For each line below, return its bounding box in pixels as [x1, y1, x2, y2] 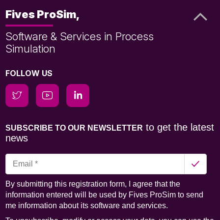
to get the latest [143, 121, 215, 133]
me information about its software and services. [5, 201, 168, 210]
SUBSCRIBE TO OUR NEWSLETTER [5, 123, 143, 132]
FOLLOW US [5, 68, 53, 78]
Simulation [5, 42, 56, 55]
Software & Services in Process [5, 29, 154, 43]
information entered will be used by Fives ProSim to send [5, 190, 204, 199]
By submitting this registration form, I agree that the [5, 179, 181, 188]
